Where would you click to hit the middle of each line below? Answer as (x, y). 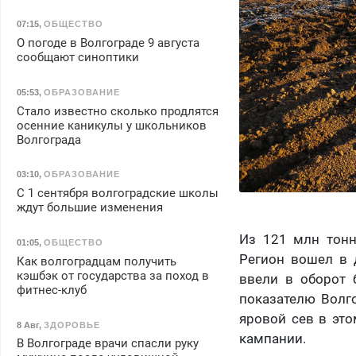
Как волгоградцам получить (96, 261)
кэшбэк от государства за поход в (112, 275)
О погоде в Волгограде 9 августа (108, 43)
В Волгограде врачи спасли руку (107, 344)
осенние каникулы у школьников (111, 125)
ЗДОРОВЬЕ (72, 325)
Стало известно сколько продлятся (117, 111)
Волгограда (48, 139)
